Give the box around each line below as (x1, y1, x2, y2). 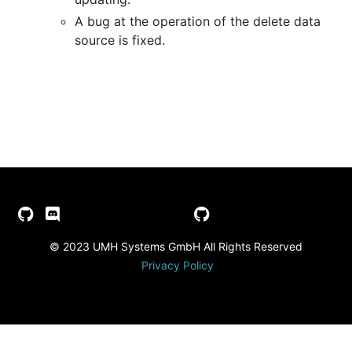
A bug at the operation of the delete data (75, 13, 321, 30)
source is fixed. (75, 32, 165, 49)
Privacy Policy (141, 258, 214, 272)
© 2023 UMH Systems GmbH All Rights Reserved (49, 239, 302, 253)
